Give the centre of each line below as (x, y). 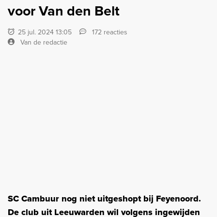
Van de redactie (44, 42)
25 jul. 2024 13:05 (44, 32)
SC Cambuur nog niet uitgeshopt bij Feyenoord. (104, 198)
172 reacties (109, 32)
